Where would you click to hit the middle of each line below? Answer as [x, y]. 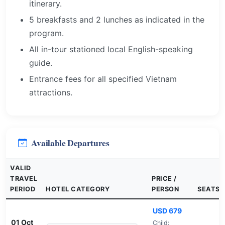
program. [47, 33]
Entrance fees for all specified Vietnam [103, 79]
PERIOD [23, 189]
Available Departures [70, 142]
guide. [41, 63]
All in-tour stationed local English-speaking [111, 49]
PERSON [165, 189]
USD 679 [167, 210]
